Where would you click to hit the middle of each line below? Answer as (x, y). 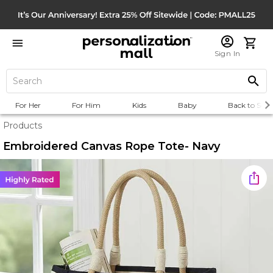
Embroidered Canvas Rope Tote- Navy (112, 146)
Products (23, 126)
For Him (87, 105)
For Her (28, 105)
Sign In (227, 53)
